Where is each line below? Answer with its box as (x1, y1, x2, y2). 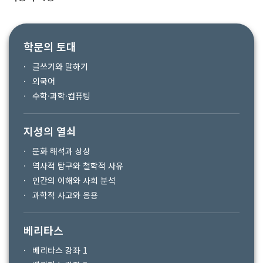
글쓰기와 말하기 (32, 60, 88, 72)
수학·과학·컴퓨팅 (32, 90, 90, 102)
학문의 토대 (23, 39, 76, 54)
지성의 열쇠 (23, 123, 76, 139)
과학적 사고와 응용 (32, 189, 98, 201)
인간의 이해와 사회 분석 (32, 174, 116, 186)
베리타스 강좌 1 (32, 244, 87, 256)
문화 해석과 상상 (32, 145, 90, 157)
